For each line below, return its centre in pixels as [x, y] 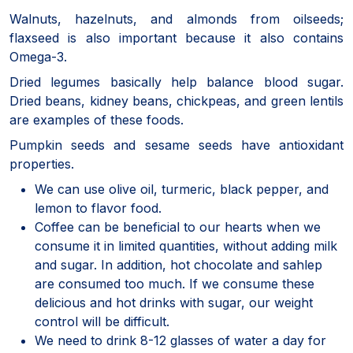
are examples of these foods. [97, 119]
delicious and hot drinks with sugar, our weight [174, 302]
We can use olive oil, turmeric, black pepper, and [182, 189]
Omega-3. [38, 56]
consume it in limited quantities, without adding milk [186, 245]
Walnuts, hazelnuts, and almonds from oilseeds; [176, 19]
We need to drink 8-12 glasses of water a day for [180, 340]
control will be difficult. [102, 321]
